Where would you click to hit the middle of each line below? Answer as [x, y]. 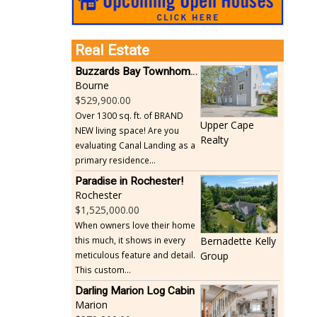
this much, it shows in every [130, 240]
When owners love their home [135, 225]
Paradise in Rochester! [129, 181]
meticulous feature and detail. [135, 254]
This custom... [103, 269]
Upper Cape [227, 125]
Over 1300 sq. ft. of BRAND [129, 115]
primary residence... [115, 160]
